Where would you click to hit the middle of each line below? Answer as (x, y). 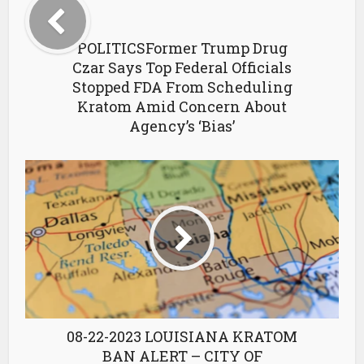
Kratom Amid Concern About (182, 106)
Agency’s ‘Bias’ (182, 126)
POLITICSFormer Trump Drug (182, 48)
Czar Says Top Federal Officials (182, 67)
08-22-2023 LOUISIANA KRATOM (182, 336)
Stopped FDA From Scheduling (182, 87)
